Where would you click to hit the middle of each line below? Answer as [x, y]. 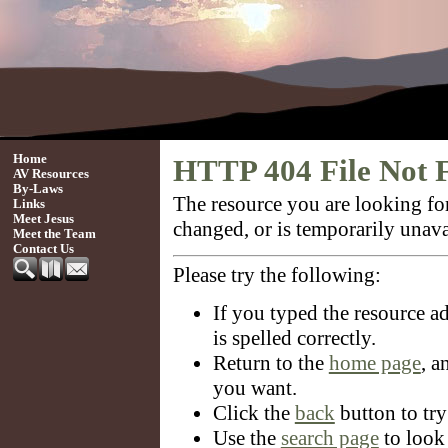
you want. [254, 387]
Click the [253, 412]
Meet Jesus [43, 219]
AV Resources [50, 174]
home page [374, 362]
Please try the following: [276, 275]
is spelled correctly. [294, 337]
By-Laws [37, 189]
